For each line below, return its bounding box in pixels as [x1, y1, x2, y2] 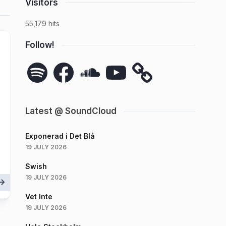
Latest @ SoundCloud [25, 106, 117, 116]
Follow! [25, 40, 54, 50]
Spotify [25, 59, 50, 68]
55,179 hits [25, 19, 60, 28]
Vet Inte [25, 192, 52, 201]
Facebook [51, 59, 86, 68]
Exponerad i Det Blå [25, 132, 95, 140]
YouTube [103, 59, 135, 68]
